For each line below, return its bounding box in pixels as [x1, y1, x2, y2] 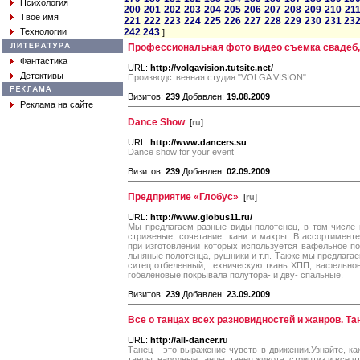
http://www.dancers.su [150, 137, 247, 147]
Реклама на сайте [20, 100, 93, 109]
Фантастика [20, 56, 67, 66]
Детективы [20, 71, 63, 80]
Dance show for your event [128, 147, 234, 157]
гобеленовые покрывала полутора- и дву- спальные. [128, 270, 343, 280]
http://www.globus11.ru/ [150, 212, 252, 222]
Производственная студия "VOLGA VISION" [128, 72, 306, 82]
